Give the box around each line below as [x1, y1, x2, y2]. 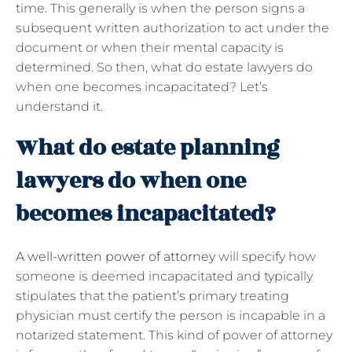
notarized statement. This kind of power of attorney [16, 327, 332, 343]
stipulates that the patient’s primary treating [16, 288, 289, 303]
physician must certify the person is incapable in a [16, 307, 325, 323]
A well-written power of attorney [16, 248, 215, 264]
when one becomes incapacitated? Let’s [16, 79, 268, 94]
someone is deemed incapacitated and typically [16, 268, 313, 284]
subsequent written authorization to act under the [16, 20, 329, 35]
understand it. [16, 98, 103, 114]
